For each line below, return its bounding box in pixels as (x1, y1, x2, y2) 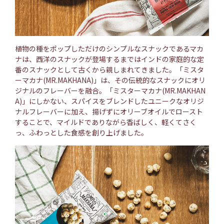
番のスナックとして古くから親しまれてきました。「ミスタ (15, 64, 204, 74)
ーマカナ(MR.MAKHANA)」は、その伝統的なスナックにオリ (15, 74, 205, 85)
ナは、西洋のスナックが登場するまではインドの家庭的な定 (15, 53, 204, 64)
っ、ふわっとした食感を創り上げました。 (15, 127, 148, 137)
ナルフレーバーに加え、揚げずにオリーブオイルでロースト (15, 106, 203, 116)
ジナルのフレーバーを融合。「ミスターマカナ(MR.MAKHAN (15, 85, 205, 95)
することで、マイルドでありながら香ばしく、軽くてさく (15, 116, 196, 127)
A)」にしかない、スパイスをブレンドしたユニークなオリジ (15, 95, 204, 106)
